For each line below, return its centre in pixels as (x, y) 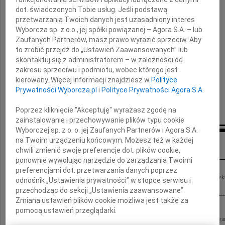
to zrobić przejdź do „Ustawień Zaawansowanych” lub (102, 49)
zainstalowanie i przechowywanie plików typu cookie (100, 120)
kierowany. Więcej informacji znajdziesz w (84, 80)
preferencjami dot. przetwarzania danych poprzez (97, 170)
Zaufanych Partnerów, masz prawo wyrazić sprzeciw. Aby (109, 39)
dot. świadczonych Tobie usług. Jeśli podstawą (92, 9)
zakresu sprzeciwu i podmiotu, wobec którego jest (97, 70)
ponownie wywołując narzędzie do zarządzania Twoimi (104, 160)
